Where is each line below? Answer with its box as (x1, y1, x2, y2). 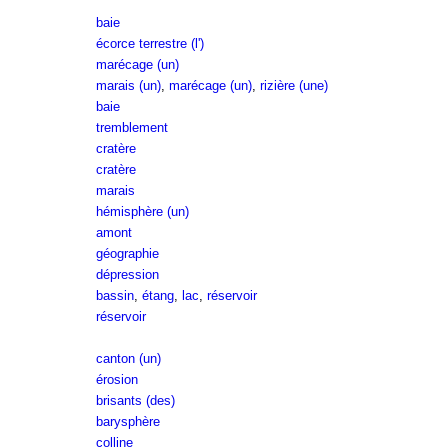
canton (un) (95, 351, 161, 366)
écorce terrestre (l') (95, 36, 204, 51)
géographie (95, 246, 159, 261)
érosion (95, 372, 138, 387)
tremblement (95, 120, 168, 135)
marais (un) (95, 78, 161, 93)
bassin (95, 288, 134, 303)
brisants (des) (95, 393, 175, 408)
